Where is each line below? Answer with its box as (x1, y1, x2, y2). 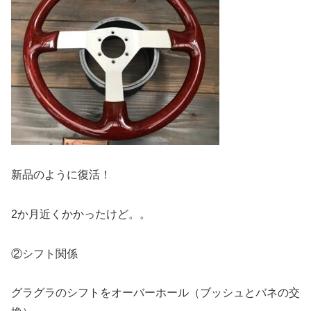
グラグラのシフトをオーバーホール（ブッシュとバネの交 (11, 287, 300, 299)
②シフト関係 (11, 247, 78, 260)
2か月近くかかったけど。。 (11, 208, 151, 220)
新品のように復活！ (11, 169, 111, 181)
